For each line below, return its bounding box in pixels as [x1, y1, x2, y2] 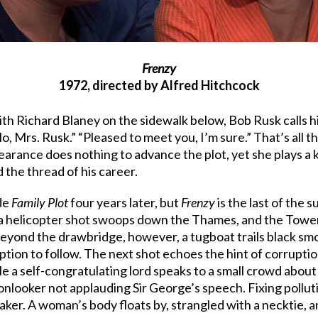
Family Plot [11, 194, 68, 210]
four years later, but [68, 194, 181, 210]
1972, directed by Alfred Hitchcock [58, 77, 260, 93]
